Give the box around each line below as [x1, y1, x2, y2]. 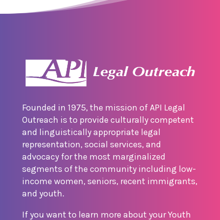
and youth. [22, 188, 64, 199]
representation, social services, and [22, 138, 161, 150]
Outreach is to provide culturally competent [22, 114, 194, 125]
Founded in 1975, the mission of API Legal [22, 102, 185, 113]
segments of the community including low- [22, 163, 196, 174]
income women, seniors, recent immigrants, [22, 175, 197, 187]
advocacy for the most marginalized [22, 151, 165, 162]
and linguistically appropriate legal [22, 126, 161, 137]
